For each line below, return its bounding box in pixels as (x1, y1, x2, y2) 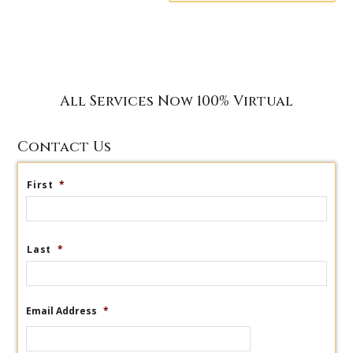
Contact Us (17, 137, 112, 157)
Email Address (26, 304, 98, 318)
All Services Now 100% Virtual (60, 91, 293, 111)
